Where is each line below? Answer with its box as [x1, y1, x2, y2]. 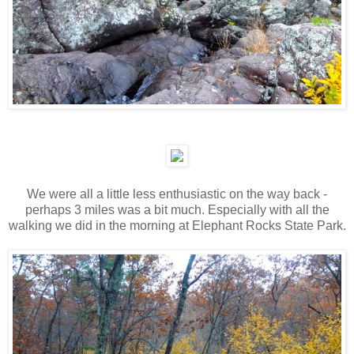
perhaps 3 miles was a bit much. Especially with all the [24, 203, 330, 217]
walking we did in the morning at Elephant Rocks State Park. [8, 219, 346, 233]
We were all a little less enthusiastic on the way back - [27, 187, 327, 201]
